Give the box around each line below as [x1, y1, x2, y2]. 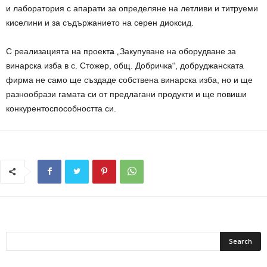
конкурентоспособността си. [6, 104, 116, 114]
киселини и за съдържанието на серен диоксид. [6, 18, 194, 28]
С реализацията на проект [6, 46, 110, 57]
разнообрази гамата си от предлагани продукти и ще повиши [6, 89, 247, 100]
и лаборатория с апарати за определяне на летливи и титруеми [6, 4, 258, 14]
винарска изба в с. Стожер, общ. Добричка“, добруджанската [6, 61, 244, 71]
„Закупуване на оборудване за [114, 46, 236, 57]
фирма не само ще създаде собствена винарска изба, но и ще [6, 75, 253, 85]
